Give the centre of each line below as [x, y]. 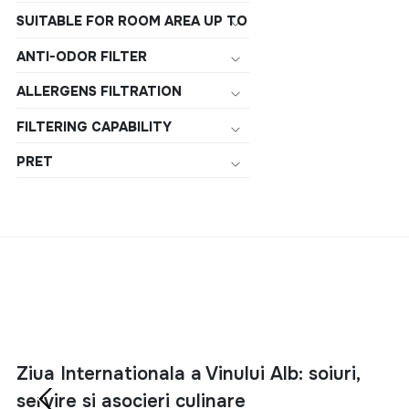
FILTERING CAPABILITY [94, 126]
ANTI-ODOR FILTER [82, 56]
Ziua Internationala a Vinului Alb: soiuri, [189, 374]
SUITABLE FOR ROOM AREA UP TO [132, 21]
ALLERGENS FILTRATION [99, 92]
